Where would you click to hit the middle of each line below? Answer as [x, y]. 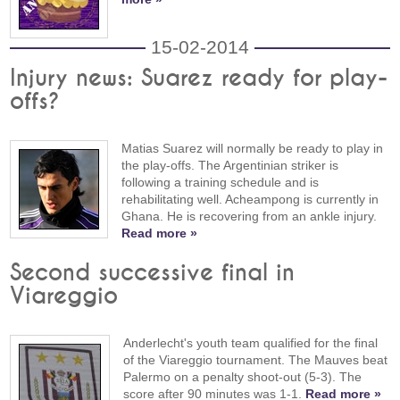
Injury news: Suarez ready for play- [199, 79]
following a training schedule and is [221, 183]
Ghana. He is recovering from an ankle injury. [250, 217]
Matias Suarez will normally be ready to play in [253, 149]
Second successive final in [153, 273]
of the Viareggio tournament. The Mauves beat [256, 359]
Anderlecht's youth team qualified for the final [251, 342]
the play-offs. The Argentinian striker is [230, 166]
